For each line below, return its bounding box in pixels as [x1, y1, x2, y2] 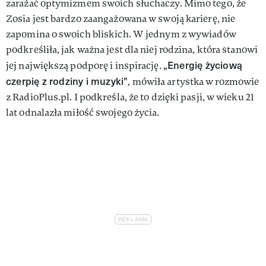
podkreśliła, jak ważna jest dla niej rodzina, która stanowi [6, 43, 258, 56]
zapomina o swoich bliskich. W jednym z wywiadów [6, 28, 236, 41]
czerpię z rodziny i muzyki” [6, 74, 128, 88]
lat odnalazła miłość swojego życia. [6, 106, 160, 119]
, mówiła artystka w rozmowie [128, 75, 259, 88]
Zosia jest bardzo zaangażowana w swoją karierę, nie [6, 12, 236, 26]
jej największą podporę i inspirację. [6, 59, 163, 72]
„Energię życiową [163, 58, 242, 72]
